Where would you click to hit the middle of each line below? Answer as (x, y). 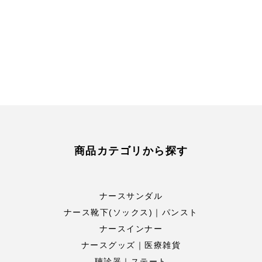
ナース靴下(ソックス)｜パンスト (131, 212)
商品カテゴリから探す (131, 151)
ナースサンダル (131, 196)
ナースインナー (131, 229)
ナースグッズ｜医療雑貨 (131, 245)
